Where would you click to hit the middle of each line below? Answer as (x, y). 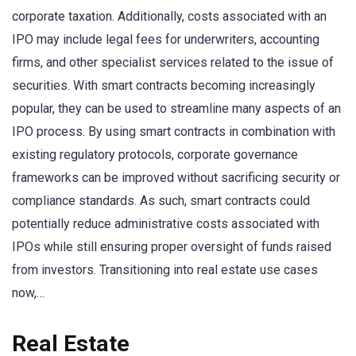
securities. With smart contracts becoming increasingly (164, 86)
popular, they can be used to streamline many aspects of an (176, 109)
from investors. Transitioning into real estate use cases (165, 270)
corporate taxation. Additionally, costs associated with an (169, 17)
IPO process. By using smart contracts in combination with (174, 132)
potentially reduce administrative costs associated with (166, 224)
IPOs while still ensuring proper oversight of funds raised (172, 247)
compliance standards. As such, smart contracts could (161, 201)
